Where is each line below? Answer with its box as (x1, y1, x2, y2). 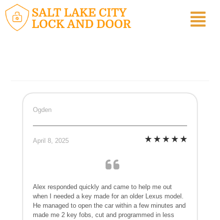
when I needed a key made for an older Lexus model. (33, 192, 184, 200)
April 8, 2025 (33, 137, 69, 145)
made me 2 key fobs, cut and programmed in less (33, 211, 175, 219)
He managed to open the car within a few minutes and (33, 202, 186, 210)
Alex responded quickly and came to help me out (33, 183, 172, 191)
